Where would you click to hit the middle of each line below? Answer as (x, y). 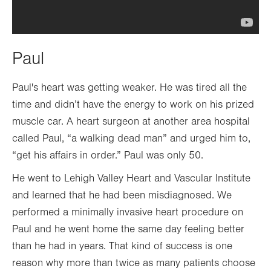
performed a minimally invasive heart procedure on (128, 212)
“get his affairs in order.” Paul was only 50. (108, 155)
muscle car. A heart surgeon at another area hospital (131, 122)
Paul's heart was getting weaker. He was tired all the (129, 88)
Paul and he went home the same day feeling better (128, 229)
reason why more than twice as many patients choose (134, 263)
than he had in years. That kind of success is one (122, 246)
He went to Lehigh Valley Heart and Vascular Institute (131, 178)
